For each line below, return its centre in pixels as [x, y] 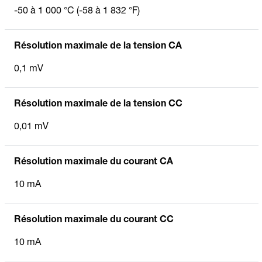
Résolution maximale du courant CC [94, 220]
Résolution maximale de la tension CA [98, 46]
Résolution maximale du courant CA [94, 162]
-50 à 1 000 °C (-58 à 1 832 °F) [77, 11]
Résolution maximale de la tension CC [98, 104]
